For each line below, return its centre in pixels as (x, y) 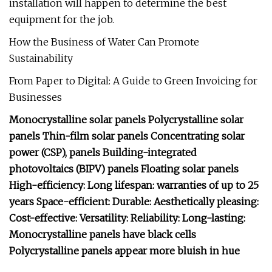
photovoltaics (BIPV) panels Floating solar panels (124, 169)
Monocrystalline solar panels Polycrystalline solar (126, 120)
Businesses (36, 97)
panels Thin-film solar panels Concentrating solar (127, 136)
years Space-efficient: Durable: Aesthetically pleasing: (134, 202)
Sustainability (41, 58)
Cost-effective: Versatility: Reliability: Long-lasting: (127, 218)
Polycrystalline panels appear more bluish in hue (124, 251)
